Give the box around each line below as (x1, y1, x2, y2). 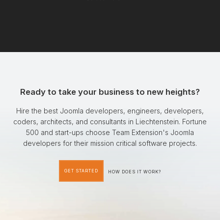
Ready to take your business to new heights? (20, 87, 200, 97)
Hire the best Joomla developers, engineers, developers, (16, 107, 204, 115)
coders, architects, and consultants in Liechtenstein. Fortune (13, 117, 207, 126)
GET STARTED (64, 168, 98, 174)
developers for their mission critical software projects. (23, 139, 197, 148)
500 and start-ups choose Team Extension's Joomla (26, 128, 194, 137)
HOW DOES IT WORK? (108, 169, 162, 175)
